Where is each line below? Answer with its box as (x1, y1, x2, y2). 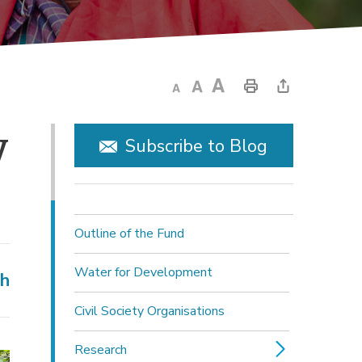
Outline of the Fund (74, 224, 184, 242)
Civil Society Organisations (74, 301, 225, 320)
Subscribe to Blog (125, 134, 268, 159)
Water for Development (74, 263, 213, 281)
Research (74, 340, 127, 359)
